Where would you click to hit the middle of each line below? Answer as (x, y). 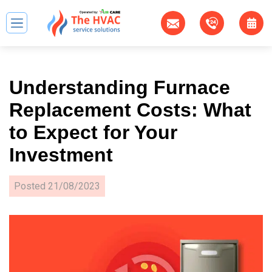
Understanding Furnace (120, 87)
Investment (61, 155)
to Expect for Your (93, 132)
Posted (31, 186)
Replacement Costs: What (130, 110)
